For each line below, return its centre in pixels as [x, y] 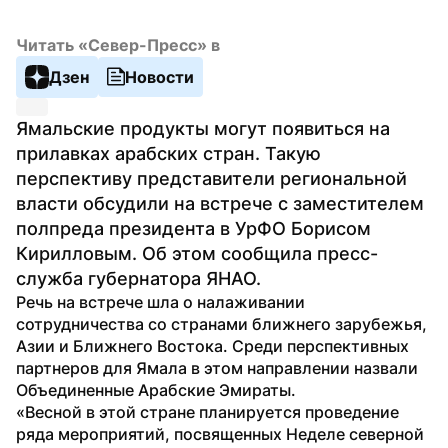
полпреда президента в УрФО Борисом [193, 228]
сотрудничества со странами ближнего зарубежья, [221, 323]
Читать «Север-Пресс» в [118, 44]
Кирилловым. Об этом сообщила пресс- [197, 253]
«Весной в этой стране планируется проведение [207, 411]
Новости [159, 76]
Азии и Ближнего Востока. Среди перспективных [212, 345]
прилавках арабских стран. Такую [168, 153]
